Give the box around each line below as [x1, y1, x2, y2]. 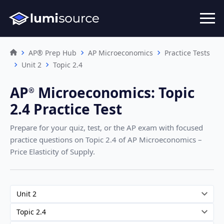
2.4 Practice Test [10, 99, 122, 118]
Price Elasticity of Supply [10, 146, 93, 156]
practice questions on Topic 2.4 [10, 134, 118, 144]
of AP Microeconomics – [118, 134, 202, 144]
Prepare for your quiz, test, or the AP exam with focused [10, 122, 203, 132]
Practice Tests [164, 47, 210, 57]
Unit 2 [21, 59, 41, 69]
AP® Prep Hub [28, 47, 76, 57]
